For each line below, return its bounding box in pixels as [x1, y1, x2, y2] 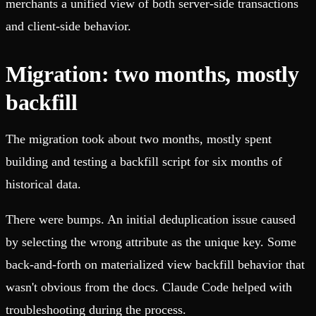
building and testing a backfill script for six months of [6, 154, 282, 169]
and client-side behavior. [6, 19, 131, 34]
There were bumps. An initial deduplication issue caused [6, 212, 296, 227]
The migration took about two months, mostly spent [6, 132, 272, 147]
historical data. [6, 177, 81, 192]
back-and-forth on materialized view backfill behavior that [6, 257, 305, 272]
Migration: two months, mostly [6, 61, 299, 87]
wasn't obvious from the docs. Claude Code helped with [6, 280, 292, 295]
